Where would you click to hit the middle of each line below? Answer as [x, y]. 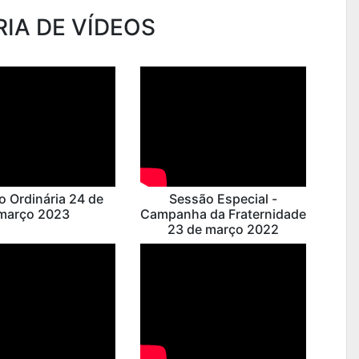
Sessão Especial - [223, 199]
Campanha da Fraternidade [223, 214]
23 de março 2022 [223, 229]
